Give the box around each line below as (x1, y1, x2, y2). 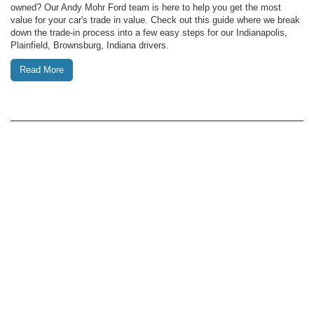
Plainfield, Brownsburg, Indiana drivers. (11, 39, 169, 50)
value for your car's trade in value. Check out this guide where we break (11, 14, 300, 25)
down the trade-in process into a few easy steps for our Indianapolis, (11, 27, 287, 38)
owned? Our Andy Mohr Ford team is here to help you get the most (11, 1, 281, 13)
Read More (20, 64, 64, 75)
